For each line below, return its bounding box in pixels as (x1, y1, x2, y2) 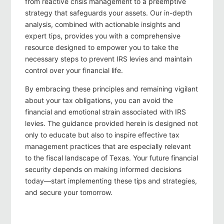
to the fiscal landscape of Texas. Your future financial (25, 153, 198, 162)
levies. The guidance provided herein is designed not (25, 119, 198, 128)
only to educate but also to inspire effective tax (25, 130, 179, 139)
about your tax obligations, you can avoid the (25, 96, 173, 105)
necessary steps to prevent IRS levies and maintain (25, 54, 192, 63)
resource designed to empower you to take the (25, 43, 178, 52)
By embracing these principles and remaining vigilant (25, 84, 198, 93)
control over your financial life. (25, 66, 123, 75)
